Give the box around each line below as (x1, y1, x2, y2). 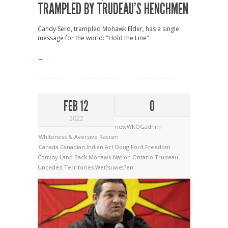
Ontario (132, 153, 155, 161)
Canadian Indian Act (60, 142, 115, 151)
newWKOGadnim (115, 122, 162, 130)
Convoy (38, 153, 60, 161)
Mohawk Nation (89, 153, 132, 161)
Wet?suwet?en (95, 163, 133, 171)
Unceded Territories (38, 163, 95, 171)
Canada (39, 142, 60, 151)
